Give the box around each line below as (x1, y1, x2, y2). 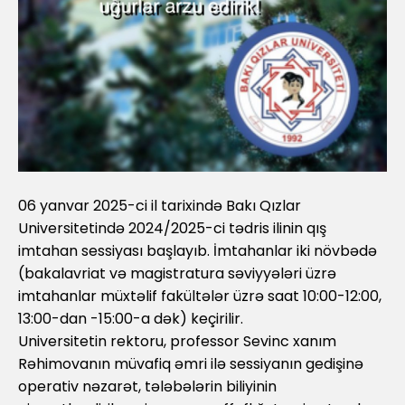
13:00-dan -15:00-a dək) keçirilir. (18, 307, 243, 329)
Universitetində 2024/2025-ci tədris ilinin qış (18, 217, 326, 239)
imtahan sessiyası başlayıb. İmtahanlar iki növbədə (18, 240, 377, 261)
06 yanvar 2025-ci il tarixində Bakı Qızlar (18, 194, 301, 216)
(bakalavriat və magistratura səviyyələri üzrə (18, 262, 336, 284)
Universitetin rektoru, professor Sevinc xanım (18, 330, 336, 352)
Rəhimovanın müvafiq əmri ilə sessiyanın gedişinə (18, 353, 363, 374)
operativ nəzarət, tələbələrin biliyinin (18, 375, 277, 397)
